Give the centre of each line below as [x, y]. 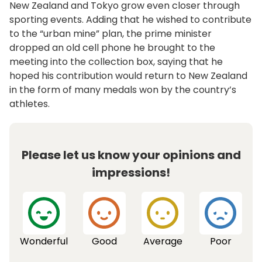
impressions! [131, 173]
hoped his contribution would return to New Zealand [128, 76]
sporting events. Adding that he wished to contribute [130, 20]
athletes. [30, 104]
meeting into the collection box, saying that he [116, 62]
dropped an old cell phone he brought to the [112, 48]
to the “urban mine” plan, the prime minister [111, 34]
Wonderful [44, 242]
